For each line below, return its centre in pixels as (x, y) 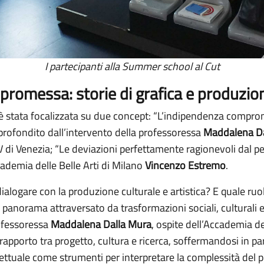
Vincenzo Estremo (185, 165)
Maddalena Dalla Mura (101, 224)
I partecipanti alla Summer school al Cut (132, 66)
